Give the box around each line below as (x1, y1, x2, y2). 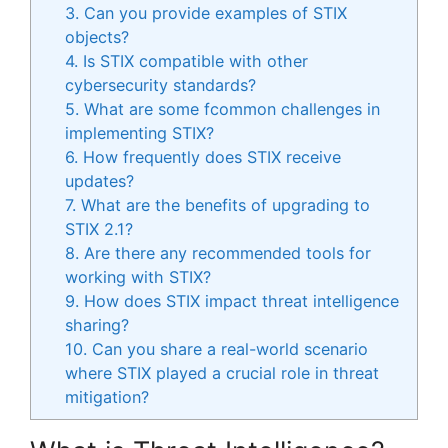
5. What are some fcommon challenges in (65, 98, 381, 119)
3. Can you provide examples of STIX (65, 2, 348, 23)
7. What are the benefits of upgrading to (65, 194, 371, 215)
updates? (65, 170, 135, 191)
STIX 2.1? (65, 218, 134, 239)
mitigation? (65, 386, 150, 407)
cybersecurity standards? (65, 74, 257, 95)
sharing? (65, 314, 130, 335)
